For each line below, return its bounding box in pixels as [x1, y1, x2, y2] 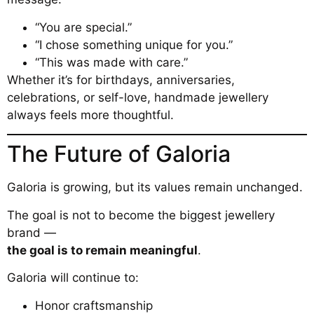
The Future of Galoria [7, 140, 231, 168]
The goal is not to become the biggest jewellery [7, 207, 275, 222]
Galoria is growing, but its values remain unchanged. [7, 180, 303, 195]
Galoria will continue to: [7, 271, 139, 285]
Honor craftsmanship [35, 298, 153, 313]
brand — [7, 225, 56, 240]
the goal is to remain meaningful [7, 243, 198, 257]
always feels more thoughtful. [7, 107, 174, 122]
